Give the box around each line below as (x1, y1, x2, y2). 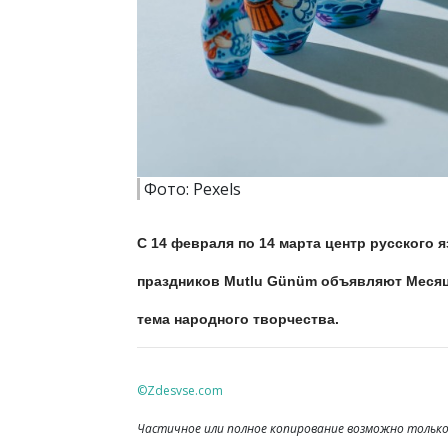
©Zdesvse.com (137, 382, 223, 400)
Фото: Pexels (144, 178, 241, 201)
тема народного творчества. (137, 311, 339, 328)
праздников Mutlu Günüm (137, 273, 317, 290)
